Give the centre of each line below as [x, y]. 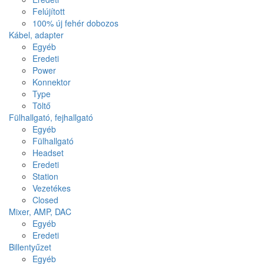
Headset [48, 153]
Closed [45, 200]
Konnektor [52, 82]
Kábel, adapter [36, 35]
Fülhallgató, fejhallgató [51, 117]
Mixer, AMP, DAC [40, 212]
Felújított [49, 11]
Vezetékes [52, 188]
